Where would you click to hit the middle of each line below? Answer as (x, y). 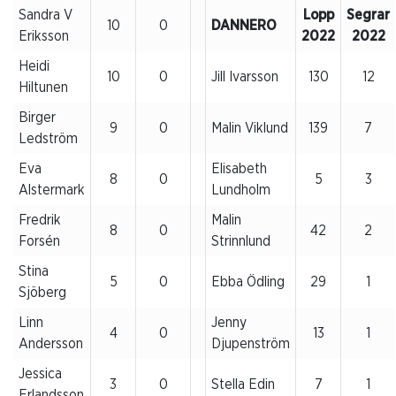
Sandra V (45, 15)
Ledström (48, 138)
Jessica (40, 373)
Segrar (368, 15)
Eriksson (43, 36)
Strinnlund (240, 241)
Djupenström (250, 343)
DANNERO (244, 25)
